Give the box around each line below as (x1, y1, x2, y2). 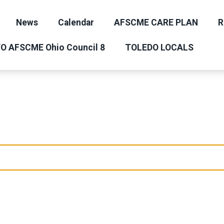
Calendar (58, 17, 94, 28)
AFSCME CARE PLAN (114, 17, 198, 28)
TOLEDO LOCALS (125, 42, 193, 53)
